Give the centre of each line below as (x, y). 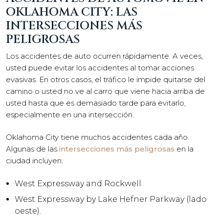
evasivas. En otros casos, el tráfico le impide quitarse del (106, 79)
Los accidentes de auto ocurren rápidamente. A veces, (104, 56)
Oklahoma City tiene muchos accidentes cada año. (98, 137)
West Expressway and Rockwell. (79, 183)
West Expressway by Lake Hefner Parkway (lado (111, 199)
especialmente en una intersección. (70, 114)
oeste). (28, 211)
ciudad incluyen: (34, 161)
